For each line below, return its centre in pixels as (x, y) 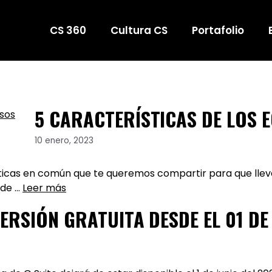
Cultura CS (139, 30)
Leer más (44, 188)
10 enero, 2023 (64, 140)
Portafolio (218, 30)
